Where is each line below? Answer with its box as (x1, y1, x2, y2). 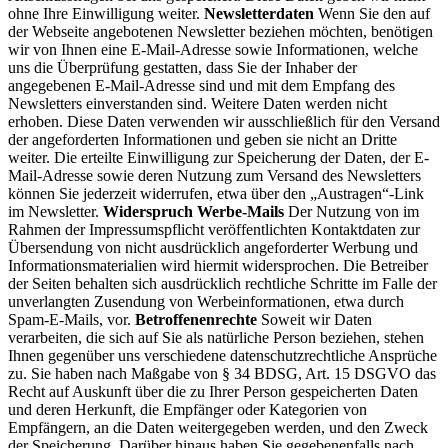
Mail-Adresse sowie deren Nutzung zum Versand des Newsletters (8, 166, 421, 184)
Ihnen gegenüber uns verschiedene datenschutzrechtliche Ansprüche (8, 346, 437, 364)
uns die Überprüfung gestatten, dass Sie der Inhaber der (8, 58, 357, 76)
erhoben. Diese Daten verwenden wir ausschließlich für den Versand (8, 112, 440, 130)
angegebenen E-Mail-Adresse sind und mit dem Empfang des (8, 76, 395, 94)
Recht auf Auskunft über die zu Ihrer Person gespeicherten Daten (8, 382, 418, 400)
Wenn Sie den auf (314, 4, 430, 22)
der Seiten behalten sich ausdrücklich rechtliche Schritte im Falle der (8, 274, 437, 292)
